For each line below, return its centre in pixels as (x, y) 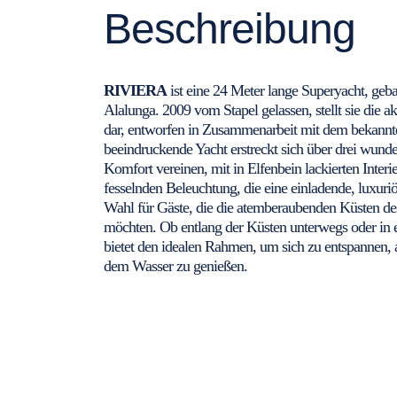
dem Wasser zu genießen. (175, 266)
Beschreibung (230, 29)
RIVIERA (135, 91)
